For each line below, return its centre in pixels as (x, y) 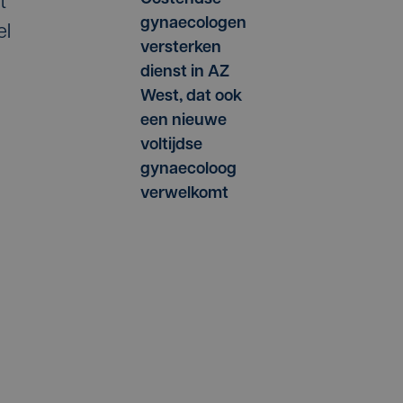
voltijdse (171, 146)
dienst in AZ (185, 73)
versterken (181, 49)
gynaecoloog (188, 170)
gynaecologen (193, 24)
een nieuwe (184, 121)
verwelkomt (184, 194)
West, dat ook (191, 97)
